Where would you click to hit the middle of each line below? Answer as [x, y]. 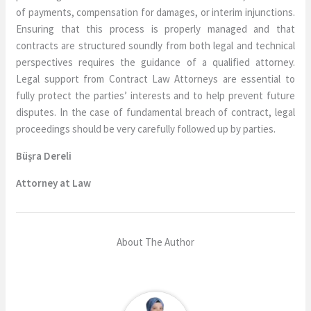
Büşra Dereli [45, 156]
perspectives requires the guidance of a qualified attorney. [155, 62]
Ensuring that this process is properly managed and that [155, 29]
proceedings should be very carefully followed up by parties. [146, 129]
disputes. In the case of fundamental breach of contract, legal [155, 112]
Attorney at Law [54, 183]
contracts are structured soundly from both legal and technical [155, 45]
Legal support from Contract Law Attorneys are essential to [155, 79]
